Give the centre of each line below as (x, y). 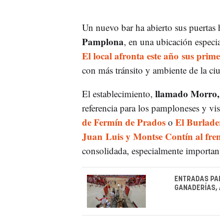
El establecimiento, (118, 93)
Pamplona (103, 41)
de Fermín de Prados (125, 122)
